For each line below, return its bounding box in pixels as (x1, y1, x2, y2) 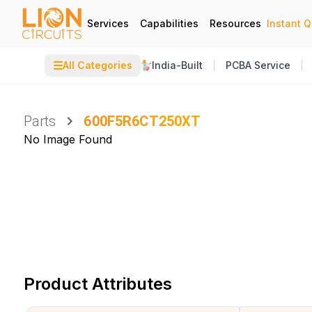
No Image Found (23, 132, 112, 146)
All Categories (63, 59, 132, 71)
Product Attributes (23, 274, 172, 294)
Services (87, 17, 129, 29)
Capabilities (140, 17, 198, 29)
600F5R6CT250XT (84, 113, 201, 130)
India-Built (152, 59, 203, 71)
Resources (210, 17, 261, 29)
